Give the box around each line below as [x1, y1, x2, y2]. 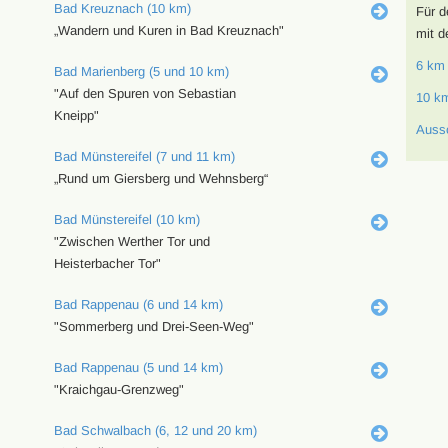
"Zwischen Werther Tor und [53, 234, 210, 249]
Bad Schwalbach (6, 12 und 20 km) [53, 423, 257, 438]
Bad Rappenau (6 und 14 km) [53, 297, 223, 312]
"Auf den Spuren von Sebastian [53, 86, 236, 101]
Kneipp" [53, 108, 99, 123]
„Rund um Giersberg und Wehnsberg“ [53, 171, 268, 186]
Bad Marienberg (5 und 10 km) [53, 64, 229, 79]
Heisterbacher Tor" [53, 256, 161, 271]
